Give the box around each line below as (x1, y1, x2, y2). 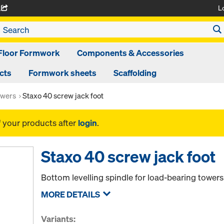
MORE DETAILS (41, 188, 100, 200)
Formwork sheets (28, 67, 96, 78)
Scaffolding (113, 67, 156, 78)
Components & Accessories (77, 47, 184, 58)
